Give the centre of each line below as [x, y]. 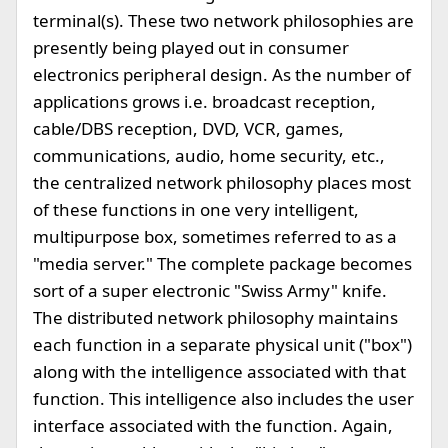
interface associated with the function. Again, [213, 425]
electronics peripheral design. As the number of [222, 74]
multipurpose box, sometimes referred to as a [215, 236]
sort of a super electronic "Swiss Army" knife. [210, 290]
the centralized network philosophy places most [222, 182]
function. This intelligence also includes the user [223, 398]
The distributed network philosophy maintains [215, 317]
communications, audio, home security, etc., [209, 155]
